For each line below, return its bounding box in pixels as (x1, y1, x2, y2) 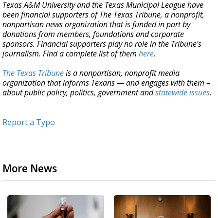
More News (2, 162, 57, 175)
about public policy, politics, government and (2, 87, 155, 98)
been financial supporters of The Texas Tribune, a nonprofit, (2, 9, 204, 20)
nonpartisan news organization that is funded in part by (2, 19, 190, 30)
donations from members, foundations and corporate (2, 29, 184, 39)
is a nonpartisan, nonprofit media (64, 68, 180, 78)
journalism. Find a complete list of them (2, 48, 139, 59)
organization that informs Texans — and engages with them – (2, 77, 210, 88)
